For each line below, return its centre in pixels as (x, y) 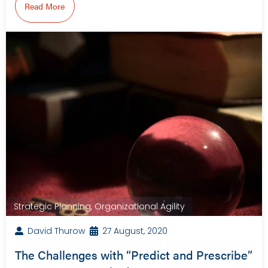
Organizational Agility (140, 207)
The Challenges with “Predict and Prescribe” (134, 255)
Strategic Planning (52, 207)
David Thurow (56, 231)
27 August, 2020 (135, 231)
